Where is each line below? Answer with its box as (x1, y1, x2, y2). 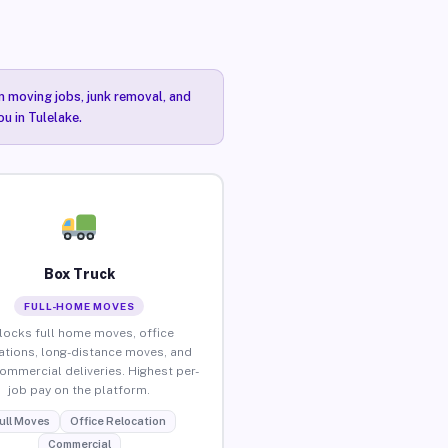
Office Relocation (69, 414, 166, 427)
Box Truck (43, 265, 115, 282)
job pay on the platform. (8, 382, 151, 397)
